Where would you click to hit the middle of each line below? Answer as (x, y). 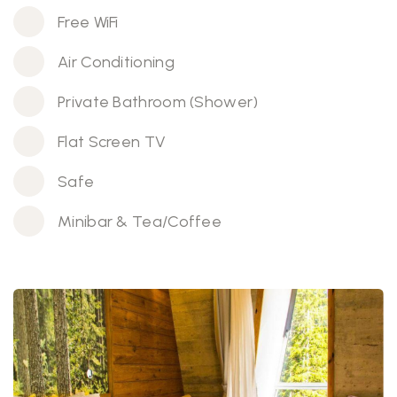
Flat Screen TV (112, 141)
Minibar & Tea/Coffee (140, 221)
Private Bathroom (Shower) (158, 101)
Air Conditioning (116, 62)
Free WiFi (88, 22)
